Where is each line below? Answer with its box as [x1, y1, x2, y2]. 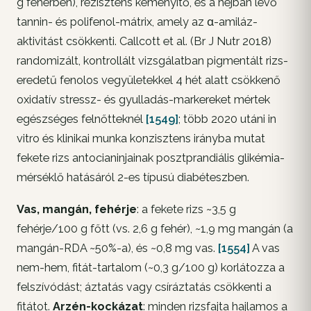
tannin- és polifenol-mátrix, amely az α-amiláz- [17, 15, 258, 29]
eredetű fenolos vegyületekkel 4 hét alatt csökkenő [17, 74, 280, 87]
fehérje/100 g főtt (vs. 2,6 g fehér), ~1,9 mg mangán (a [17, 222, 293, 236]
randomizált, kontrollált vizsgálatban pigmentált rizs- [17, 54, 288, 68]
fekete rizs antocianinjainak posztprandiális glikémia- [17, 151, 285, 165]
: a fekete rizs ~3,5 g [137, 203, 236, 217]
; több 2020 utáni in [178, 112, 276, 126]
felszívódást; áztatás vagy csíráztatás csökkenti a [17, 280, 271, 294]
